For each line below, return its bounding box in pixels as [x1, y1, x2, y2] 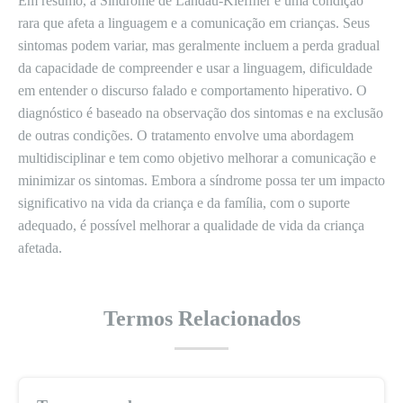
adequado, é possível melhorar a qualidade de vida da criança [18, 218, 364, 233]
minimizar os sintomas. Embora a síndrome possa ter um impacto [18, 173, 385, 188]
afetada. [18, 240, 62, 255]
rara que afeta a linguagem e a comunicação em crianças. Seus [18, 15, 370, 31]
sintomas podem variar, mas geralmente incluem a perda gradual [18, 38, 380, 53]
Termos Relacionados [103, 307, 300, 330]
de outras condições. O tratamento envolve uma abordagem [18, 128, 354, 143]
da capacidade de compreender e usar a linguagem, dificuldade [18, 60, 372, 76]
